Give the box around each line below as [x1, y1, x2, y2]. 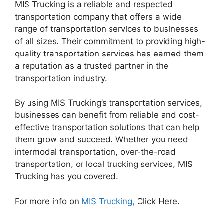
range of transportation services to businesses [15, 24, 198, 34]
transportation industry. [15, 73, 107, 83]
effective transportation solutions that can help [15, 122, 199, 132]
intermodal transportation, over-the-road [15, 147, 176, 157]
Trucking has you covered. [15, 171, 118, 181]
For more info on [15, 196, 79, 206]
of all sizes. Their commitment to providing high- [15, 36, 205, 46]
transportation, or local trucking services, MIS [15, 159, 192, 169]
